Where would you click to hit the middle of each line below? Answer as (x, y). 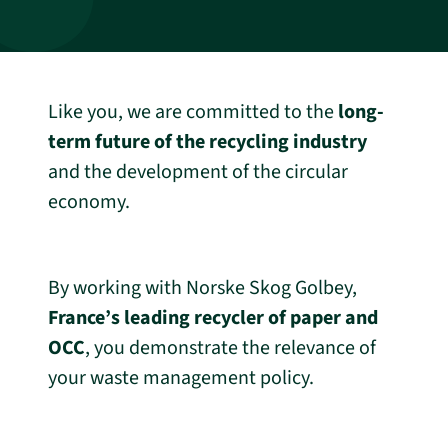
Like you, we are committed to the (193, 112)
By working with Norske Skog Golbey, (202, 288)
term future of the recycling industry (207, 142)
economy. (89, 202)
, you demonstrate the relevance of (230, 348)
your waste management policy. (181, 378)
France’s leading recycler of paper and (213, 318)
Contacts (79, 21)
